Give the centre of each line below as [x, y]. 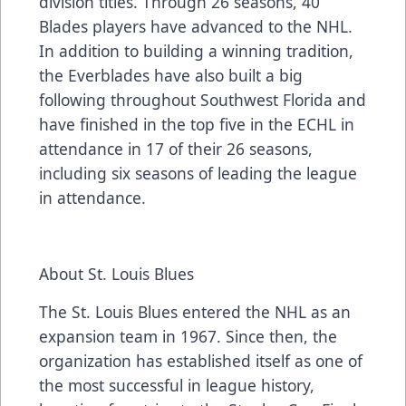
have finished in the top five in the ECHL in [197, 125]
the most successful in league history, [177, 386]
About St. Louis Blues [116, 274]
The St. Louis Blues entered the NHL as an [195, 312]
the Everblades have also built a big [171, 76]
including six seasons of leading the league [198, 174]
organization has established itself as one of [201, 361]
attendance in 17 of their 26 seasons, [176, 149]
